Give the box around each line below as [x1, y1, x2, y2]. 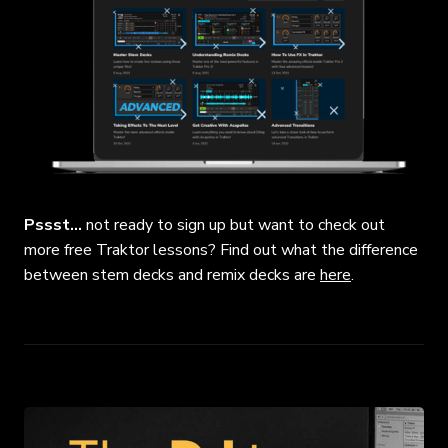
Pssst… [24, 213, 82, 236]
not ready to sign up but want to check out [82, 213, 385, 236]
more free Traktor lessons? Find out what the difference [24, 238, 418, 261]
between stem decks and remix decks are [24, 263, 320, 286]
